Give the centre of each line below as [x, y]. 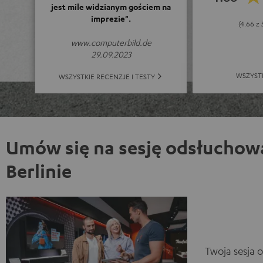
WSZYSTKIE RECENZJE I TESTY [107, 76]
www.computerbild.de [111, 42]
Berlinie [39, 170]
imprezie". [111, 18]
